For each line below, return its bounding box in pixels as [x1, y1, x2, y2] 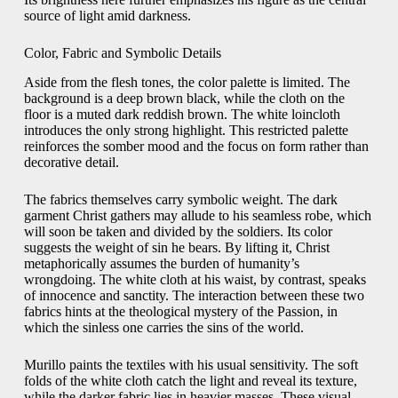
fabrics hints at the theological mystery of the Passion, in [23, 303, 338, 319]
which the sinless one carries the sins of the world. [23, 319, 304, 335]
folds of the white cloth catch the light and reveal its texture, [23, 372, 357, 388]
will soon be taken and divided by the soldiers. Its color [23, 223, 332, 239]
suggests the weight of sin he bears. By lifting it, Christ [23, 239, 330, 255]
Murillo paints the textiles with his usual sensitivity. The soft [23, 356, 358, 372]
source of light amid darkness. [23, 8, 191, 24]
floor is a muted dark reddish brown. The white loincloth [23, 106, 340, 122]
